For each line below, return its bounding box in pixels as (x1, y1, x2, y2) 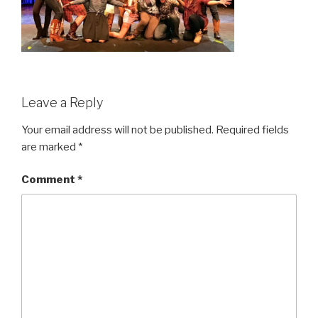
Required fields (216, 123, 289, 136)
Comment (21, 173, 77, 186)
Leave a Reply (21, 95, 103, 110)
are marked (21, 140, 78, 153)
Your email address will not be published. (21, 123, 214, 136)
